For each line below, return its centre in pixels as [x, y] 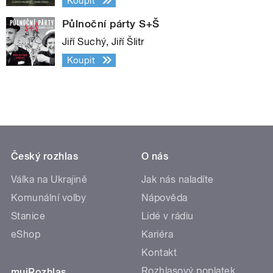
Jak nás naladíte [178, 180]
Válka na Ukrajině [49, 180]
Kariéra [158, 235]
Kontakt [159, 253]
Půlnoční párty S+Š [111, 23]
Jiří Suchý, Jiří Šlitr [103, 41]
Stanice [28, 216]
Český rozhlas [45, 157]
